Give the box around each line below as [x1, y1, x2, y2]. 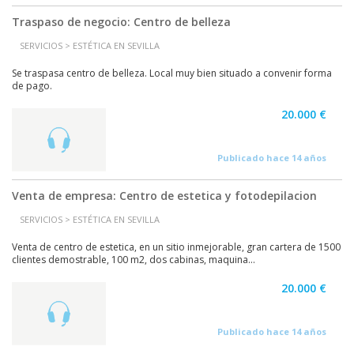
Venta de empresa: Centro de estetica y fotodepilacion [12, 188, 317, 203]
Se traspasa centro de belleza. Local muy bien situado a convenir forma [12, 66, 332, 80]
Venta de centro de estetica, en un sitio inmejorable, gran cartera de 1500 [12, 240, 341, 254]
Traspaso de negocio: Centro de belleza [12, 14, 231, 29]
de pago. [12, 79, 52, 92]
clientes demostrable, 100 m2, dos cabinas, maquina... [12, 253, 255, 266]
